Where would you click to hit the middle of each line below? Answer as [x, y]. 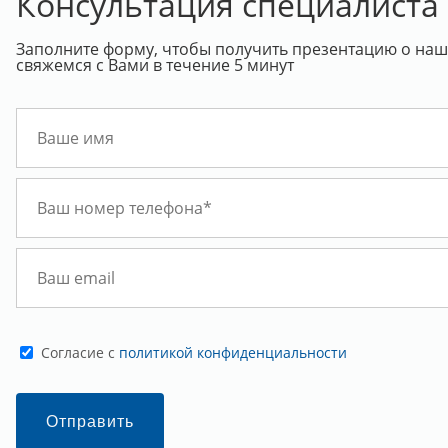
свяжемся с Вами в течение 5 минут [154, 65]
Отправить [89, 421]
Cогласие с [79, 352]
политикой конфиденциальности [232, 352]
